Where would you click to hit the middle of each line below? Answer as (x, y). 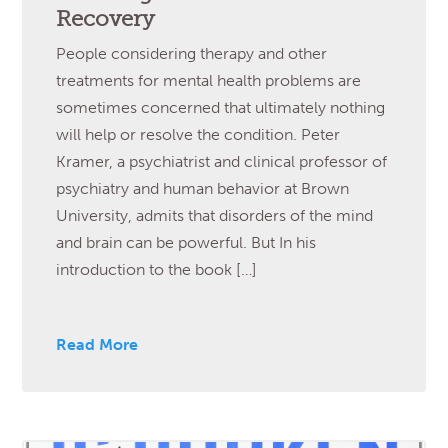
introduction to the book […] (157, 270)
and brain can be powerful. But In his (186, 243)
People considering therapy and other (192, 54)
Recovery (106, 19)
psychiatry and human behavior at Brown (203, 189)
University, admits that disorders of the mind (215, 216)
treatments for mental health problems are (209, 81)
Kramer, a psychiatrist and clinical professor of (222, 162)
